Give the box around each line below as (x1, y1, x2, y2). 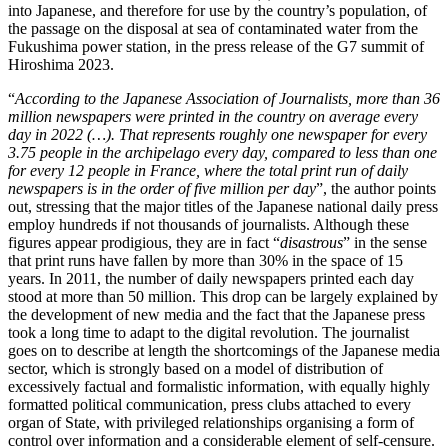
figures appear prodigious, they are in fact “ (8, 234, 280, 251)
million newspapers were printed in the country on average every (8, 108, 418, 125)
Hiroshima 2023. (8, 56, 114, 73)
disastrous (280, 234, 343, 251)
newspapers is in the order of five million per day (8, 180, 316, 197)
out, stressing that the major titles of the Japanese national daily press (8, 198, 438, 215)
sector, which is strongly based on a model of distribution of (8, 360, 383, 377)
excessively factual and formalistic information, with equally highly (8, 378, 430, 395)
